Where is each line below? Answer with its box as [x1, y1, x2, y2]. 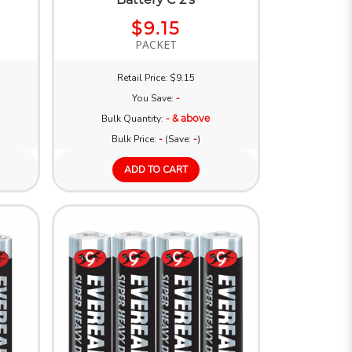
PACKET [134, 36, 177, 52]
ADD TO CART [123, 163, 188, 176]
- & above [166, 112, 211, 124]
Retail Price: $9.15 [116, 71, 195, 84]
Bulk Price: [111, 132, 159, 145]
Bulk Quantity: [101, 112, 167, 125]
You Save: [131, 91, 176, 104]
